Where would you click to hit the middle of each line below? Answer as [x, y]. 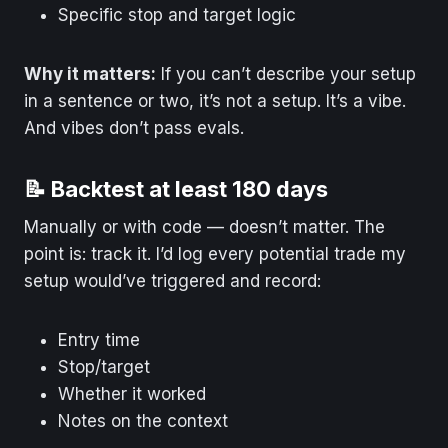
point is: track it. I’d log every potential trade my [215, 253]
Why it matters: [90, 73]
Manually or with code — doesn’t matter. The [204, 226]
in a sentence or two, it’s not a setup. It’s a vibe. [215, 100]
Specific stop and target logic [177, 14]
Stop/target [104, 366]
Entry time [99, 339]
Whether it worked [132, 393]
